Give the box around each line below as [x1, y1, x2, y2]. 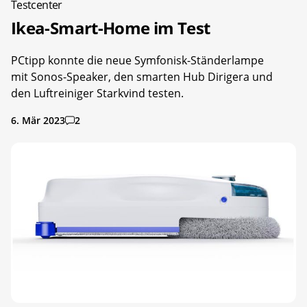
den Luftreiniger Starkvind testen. [11, 86, 184, 101]
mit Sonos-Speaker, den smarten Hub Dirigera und [11, 69, 273, 85]
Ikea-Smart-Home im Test [11, 16, 210, 40]
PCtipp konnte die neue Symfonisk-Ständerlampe [11, 53, 264, 69]
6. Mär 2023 [11, 114, 65, 127]
